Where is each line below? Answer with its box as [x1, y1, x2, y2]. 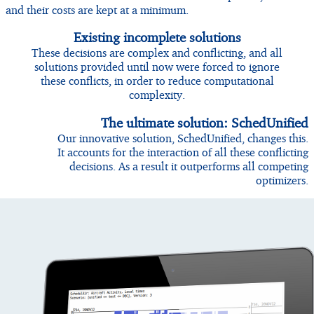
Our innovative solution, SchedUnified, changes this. [57, 131, 308, 146]
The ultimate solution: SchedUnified [101, 115, 308, 131]
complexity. [129, 88, 185, 102]
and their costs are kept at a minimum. [6, 2, 189, 17]
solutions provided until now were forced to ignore [34, 60, 280, 74]
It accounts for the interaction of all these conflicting [57, 145, 308, 160]
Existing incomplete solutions [73, 29, 241, 46]
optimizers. [256, 173, 308, 188]
